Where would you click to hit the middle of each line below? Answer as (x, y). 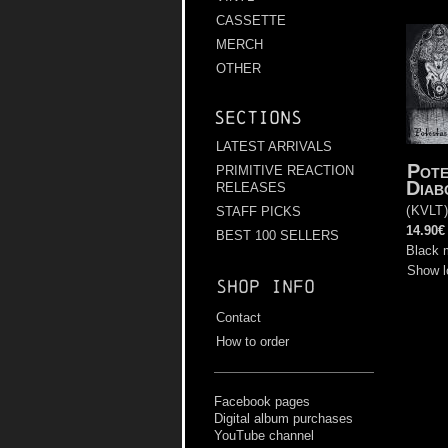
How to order (252, 342)
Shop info (265, 287)
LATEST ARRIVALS (274, 147)
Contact (238, 318)
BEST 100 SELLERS (277, 236)
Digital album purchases (283, 419)
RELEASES (251, 188)
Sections (258, 118)
